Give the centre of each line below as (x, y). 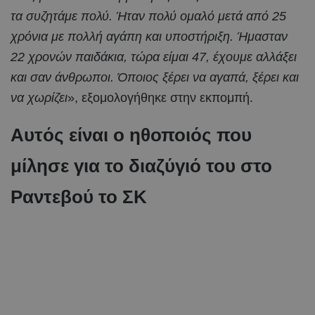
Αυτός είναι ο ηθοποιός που (131, 135)
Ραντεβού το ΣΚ (79, 197)
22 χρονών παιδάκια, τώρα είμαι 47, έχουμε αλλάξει (154, 57)
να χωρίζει (39, 97)
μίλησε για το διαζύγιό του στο (141, 166)
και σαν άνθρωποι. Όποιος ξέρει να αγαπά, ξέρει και (155, 77)
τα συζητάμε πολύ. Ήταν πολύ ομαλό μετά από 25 (148, 16)
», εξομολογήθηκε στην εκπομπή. (160, 97)
